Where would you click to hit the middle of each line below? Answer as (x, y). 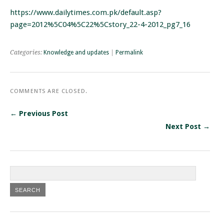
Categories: (27, 52)
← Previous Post (39, 113)
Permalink (129, 52)
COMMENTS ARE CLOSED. (49, 91)
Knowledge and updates (76, 52)
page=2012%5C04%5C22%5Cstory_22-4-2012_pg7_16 (100, 24)
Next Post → (187, 126)
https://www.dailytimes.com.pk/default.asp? (86, 12)
